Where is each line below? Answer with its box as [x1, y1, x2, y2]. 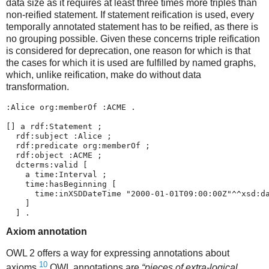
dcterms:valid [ [6, 160, 88, 170]
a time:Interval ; [6, 170, 107, 180]
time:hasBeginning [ [6, 180, 116, 189]
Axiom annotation [6, 226, 87, 237]
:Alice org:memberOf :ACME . [6, 103, 136, 112]
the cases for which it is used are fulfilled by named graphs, [6, 58, 256, 68]
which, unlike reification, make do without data [6, 70, 201, 80]
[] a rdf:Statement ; [6, 122, 102, 131]
